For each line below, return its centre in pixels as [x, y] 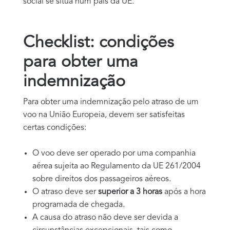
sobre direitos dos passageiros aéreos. [102, 179]
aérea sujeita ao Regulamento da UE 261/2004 [117, 166]
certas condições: [55, 128]
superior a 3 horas [131, 192]
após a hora [185, 192]
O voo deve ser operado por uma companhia [114, 153]
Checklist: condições [99, 43]
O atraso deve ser [65, 192]
